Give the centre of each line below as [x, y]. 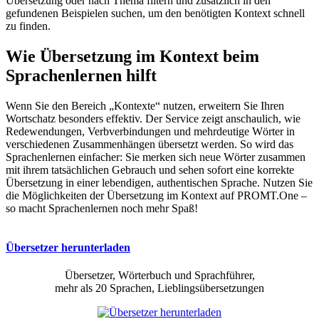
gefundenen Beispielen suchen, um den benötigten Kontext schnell [155, 14]
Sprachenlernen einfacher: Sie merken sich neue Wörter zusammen [156, 157]
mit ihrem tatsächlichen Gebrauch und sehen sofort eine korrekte [150, 169]
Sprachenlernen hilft [81, 75]
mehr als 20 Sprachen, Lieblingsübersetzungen [159, 288]
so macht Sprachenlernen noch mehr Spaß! [102, 208]
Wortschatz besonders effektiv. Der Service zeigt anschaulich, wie [153, 118]
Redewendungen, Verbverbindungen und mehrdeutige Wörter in [150, 131]
